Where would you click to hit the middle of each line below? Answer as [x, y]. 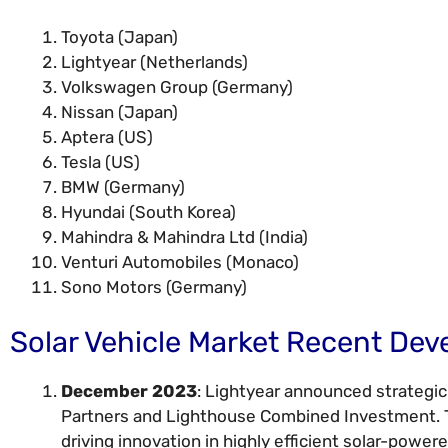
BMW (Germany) [123, 186]
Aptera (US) [107, 136]
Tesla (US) [100, 161]
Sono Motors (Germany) [154, 286]
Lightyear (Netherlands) [154, 61]
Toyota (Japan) [119, 36]
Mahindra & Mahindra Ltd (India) [184, 236]
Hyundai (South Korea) [148, 211]
